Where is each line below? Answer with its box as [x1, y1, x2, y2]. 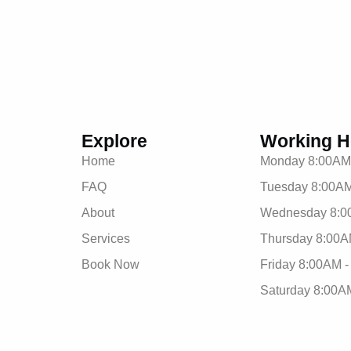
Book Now [81, 258, 139, 272]
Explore [81, 131, 147, 152]
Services [81, 232, 130, 246]
